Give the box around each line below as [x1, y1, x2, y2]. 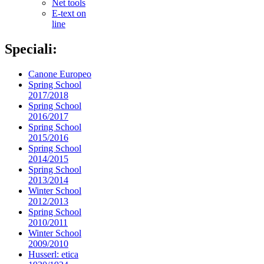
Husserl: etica [28, 249, 78, 260]
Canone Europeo [28, 69, 91, 80]
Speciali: [5, 41, 57, 57]
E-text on [52, 8, 86, 19]
